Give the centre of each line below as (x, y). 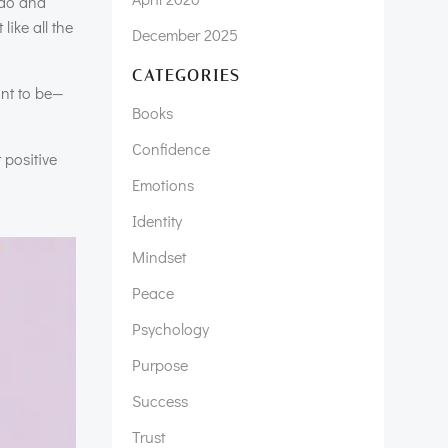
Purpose (160, 364)
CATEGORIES (186, 75)
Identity (157, 220)
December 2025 (185, 34)
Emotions (163, 184)
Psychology (170, 328)
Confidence (171, 148)
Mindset (159, 256)
